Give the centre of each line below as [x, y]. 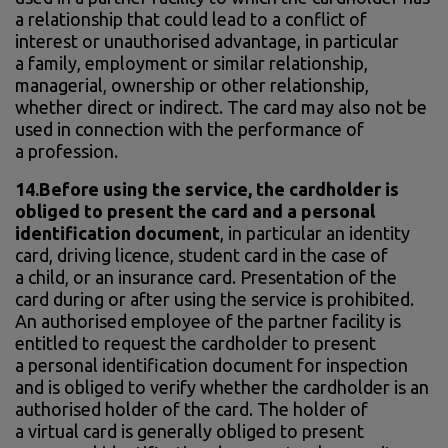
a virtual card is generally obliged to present [189, 430]
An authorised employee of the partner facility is [208, 320]
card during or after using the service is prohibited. [214, 298]
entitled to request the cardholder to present [195, 342]
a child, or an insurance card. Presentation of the [206, 276]
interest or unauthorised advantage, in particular [207, 40]
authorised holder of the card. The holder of [191, 408]
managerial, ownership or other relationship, [192, 84]
